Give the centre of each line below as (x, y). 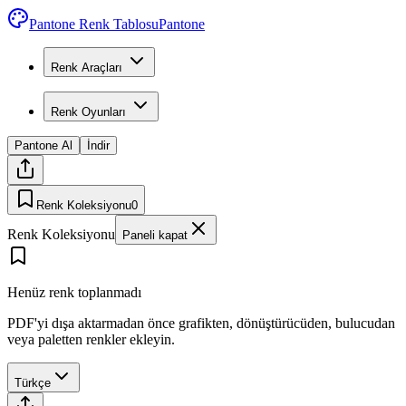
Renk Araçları (87, 68)
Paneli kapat (155, 235)
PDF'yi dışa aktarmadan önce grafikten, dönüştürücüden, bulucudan (201, 323)
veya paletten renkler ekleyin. (91, 339)
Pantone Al (43, 145)
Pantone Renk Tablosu (94, 24)
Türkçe (33, 383)
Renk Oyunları (88, 112)
